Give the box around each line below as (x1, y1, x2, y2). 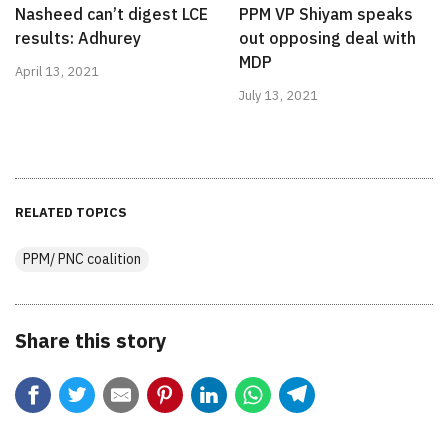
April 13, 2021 (15, 63, 99, 81)
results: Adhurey (15, 28, 141, 49)
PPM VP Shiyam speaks (239, 4, 413, 25)
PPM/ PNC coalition (23, 250, 141, 269)
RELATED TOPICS (15, 204, 127, 222)
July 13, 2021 (239, 87, 318, 105)
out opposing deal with (239, 28, 416, 49)
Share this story (15, 327, 167, 355)
